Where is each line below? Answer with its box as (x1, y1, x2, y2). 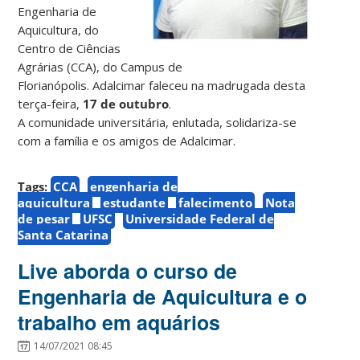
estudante (103, 194, 166, 211)
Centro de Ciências (18, 39, 121, 56)
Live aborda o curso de (18, 256, 238, 285)
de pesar (18, 210, 71, 227)
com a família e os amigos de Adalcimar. (18, 132, 236, 149)
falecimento (178, 194, 253, 211)
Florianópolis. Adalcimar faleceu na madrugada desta (18, 76, 306, 93)
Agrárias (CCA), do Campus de (18, 58, 183, 75)
